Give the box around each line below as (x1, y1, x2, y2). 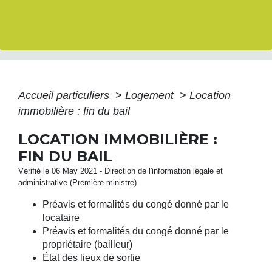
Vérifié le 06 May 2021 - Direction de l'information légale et (18, 166, 223, 175)
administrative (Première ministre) (18, 177, 137, 187)
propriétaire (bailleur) (42, 239, 132, 250)
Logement (125, 89, 177, 101)
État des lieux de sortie (42, 252, 140, 263)
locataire (42, 212, 80, 223)
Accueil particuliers (18, 89, 112, 101)
